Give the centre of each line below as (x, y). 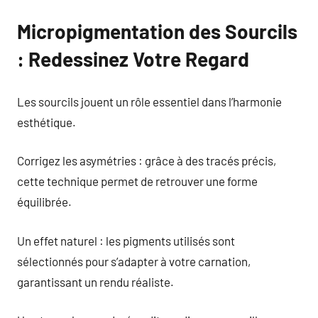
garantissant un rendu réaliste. (95, 281)
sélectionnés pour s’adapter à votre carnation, (134, 261)
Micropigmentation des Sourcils (157, 31)
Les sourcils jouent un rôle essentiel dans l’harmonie (149, 101)
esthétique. (46, 122)
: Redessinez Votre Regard (133, 59)
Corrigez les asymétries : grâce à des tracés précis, (147, 160)
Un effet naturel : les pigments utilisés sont (126, 240)
